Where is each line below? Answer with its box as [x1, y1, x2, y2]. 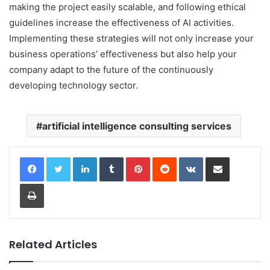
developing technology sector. [9, 80, 138, 92]
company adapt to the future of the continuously [9, 64, 213, 76]
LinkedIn [96, 152, 128, 162]
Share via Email [229, 152, 248, 162]
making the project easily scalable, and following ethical [9, 1, 246, 13]
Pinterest [149, 152, 184, 162]
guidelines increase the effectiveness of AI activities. [9, 17, 234, 29]
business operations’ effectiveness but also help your [9, 48, 237, 60]
